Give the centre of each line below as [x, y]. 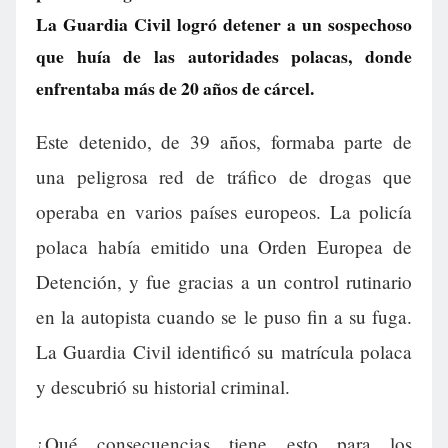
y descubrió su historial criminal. [163, 387]
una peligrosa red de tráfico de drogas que [224, 177]
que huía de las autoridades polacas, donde [224, 56]
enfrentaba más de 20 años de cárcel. [175, 88]
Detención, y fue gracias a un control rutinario [224, 282]
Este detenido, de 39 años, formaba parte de [224, 142]
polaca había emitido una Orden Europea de [224, 247]
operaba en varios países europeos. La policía [224, 212]
